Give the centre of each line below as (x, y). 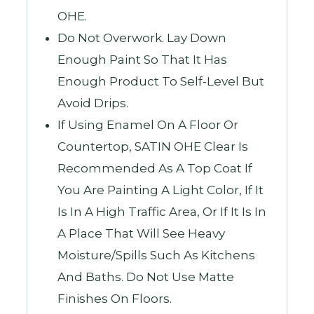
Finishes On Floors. (114, 298)
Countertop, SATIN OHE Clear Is (152, 146)
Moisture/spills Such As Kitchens (156, 255)
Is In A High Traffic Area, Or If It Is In (162, 211)
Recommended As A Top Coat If (155, 168)
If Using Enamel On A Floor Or (148, 124)
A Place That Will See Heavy (141, 233)
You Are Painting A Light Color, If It (160, 190)
